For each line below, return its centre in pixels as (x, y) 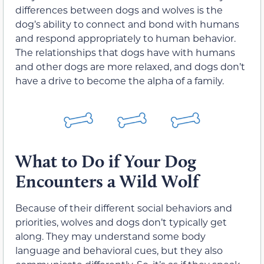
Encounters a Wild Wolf (107, 181)
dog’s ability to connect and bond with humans (127, 24)
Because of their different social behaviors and (124, 208)
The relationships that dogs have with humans (125, 52)
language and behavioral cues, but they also (119, 250)
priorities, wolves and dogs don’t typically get (121, 222)
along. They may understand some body (110, 236)
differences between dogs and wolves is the (119, 9)
